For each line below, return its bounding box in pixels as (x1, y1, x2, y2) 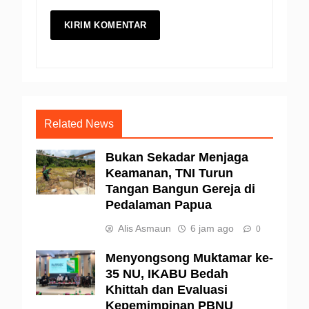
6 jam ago (190, 223, 234, 235)
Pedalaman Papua (106, 198, 212, 212)
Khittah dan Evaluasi (106, 283, 228, 297)
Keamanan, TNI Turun (106, 166, 233, 181)
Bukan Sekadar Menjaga (106, 150, 248, 165)
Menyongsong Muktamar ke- (106, 251, 273, 266)
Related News (44, 118, 114, 130)
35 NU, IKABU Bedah (106, 267, 228, 281)
